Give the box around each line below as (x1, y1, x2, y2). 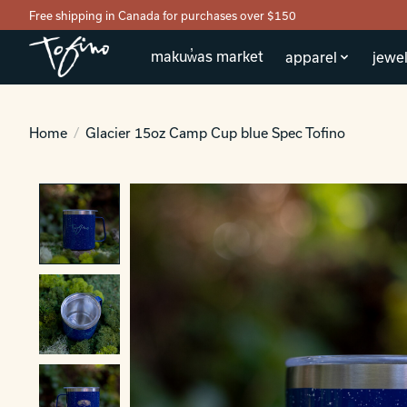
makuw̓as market (150, 48, 263, 65)
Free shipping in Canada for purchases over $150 (29, 8, 296, 22)
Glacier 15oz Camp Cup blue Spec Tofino (84, 124, 345, 141)
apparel (285, 48, 338, 65)
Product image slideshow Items (129, 184, 366, 203)
